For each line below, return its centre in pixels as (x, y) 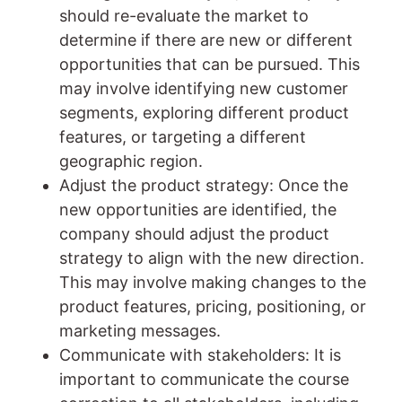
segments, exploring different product (204, 112)
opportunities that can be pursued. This (210, 64)
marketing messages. (140, 330)
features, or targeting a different (183, 136)
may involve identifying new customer (204, 88)
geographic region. (131, 161)
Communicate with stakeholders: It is (200, 354)
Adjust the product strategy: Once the (204, 185)
